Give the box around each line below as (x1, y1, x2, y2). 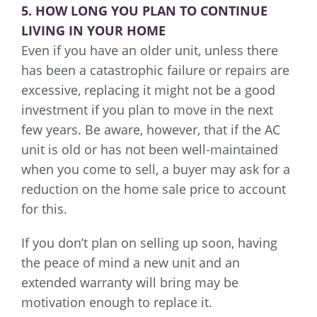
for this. (21, 200, 67, 218)
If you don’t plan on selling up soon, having (21, 234, 277, 252)
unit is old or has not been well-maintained (21, 141, 278, 158)
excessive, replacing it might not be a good (21, 81, 275, 99)
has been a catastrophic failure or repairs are (21, 62, 289, 79)
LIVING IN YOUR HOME (21, 22, 166, 40)
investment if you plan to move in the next (21, 101, 273, 119)
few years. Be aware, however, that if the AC (21, 121, 280, 139)
